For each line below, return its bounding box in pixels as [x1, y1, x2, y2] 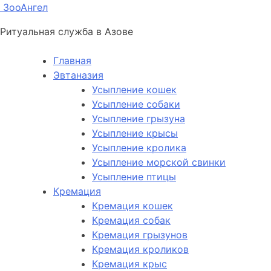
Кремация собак [92, 214, 171, 226]
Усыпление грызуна [92, 113, 185, 125]
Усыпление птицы [92, 171, 176, 183]
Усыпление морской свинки [92, 156, 226, 168]
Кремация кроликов [92, 243, 189, 255]
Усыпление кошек [92, 83, 177, 96]
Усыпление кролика [92, 142, 186, 154]
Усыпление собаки [92, 98, 180, 110]
